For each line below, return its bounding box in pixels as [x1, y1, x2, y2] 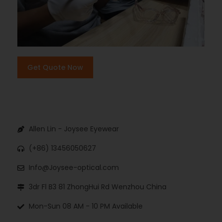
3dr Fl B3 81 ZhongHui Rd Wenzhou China [28, 182, 166, 192]
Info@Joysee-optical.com [28, 163, 119, 173]
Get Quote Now [27, 62, 83, 73]
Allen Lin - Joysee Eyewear [28, 124, 119, 134]
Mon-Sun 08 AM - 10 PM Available [28, 201, 143, 212]
